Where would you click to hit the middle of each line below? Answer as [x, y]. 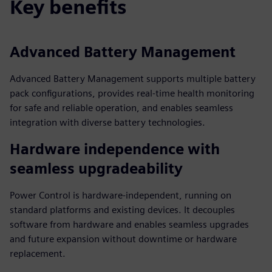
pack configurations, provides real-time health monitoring [132, 93]
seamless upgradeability [96, 168]
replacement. [38, 253]
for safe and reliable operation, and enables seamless [121, 108]
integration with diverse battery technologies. [107, 122]
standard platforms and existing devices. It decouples [122, 210]
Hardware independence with [115, 149]
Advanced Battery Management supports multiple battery [133, 79]
